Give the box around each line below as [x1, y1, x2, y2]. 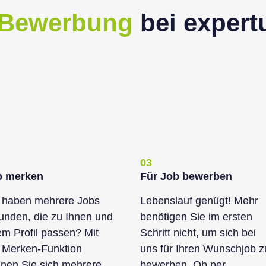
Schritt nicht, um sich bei [140, 227, 256, 239]
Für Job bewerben [140, 170, 232, 182]
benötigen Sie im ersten [140, 211, 252, 223]
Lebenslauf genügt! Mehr [140, 195, 258, 207]
